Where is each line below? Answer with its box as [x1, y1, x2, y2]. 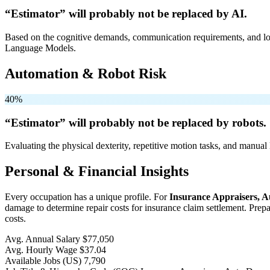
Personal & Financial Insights [5, 163, 189, 180]
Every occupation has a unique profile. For [5, 192, 169, 202]
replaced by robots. [169, 116, 266, 129]
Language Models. [5, 43, 76, 54]
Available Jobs [5, 256, 63, 266]
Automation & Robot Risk [5, 65, 166, 81]
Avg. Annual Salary [5, 234, 80, 245]
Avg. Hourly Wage [5, 245, 77, 256]
